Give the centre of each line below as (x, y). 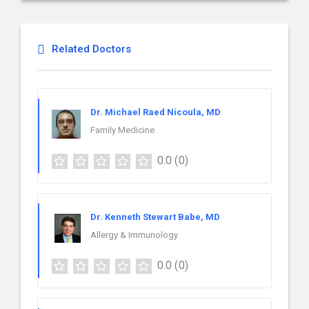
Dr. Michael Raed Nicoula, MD (156, 112)
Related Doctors (91, 49)
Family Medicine (122, 130)
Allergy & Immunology (134, 235)
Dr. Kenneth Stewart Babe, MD (155, 217)
